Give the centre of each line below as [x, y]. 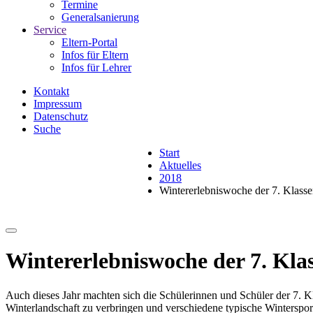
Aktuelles [180, 165]
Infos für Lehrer [96, 67]
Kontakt [51, 91]
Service [50, 30]
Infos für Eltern [95, 55]
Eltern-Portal [89, 42]
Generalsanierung [100, 17]
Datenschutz [61, 116]
